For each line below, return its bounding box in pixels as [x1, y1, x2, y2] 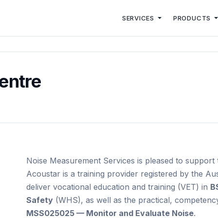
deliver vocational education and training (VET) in [26, 182, 210, 192]
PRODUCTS [173, 14, 213, 22]
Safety [26, 195, 53, 205]
